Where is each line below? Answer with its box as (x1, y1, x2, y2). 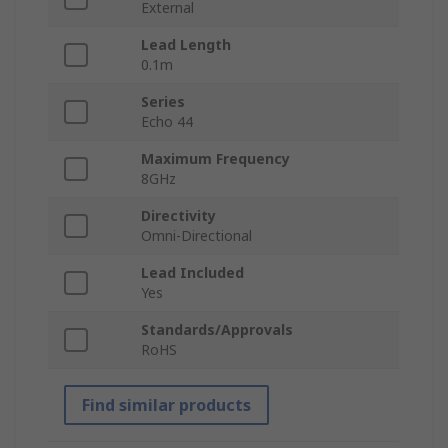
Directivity (141, 206, 216, 226)
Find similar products (82, 394, 251, 417)
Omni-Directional (141, 226, 252, 246)
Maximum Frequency (141, 149, 290, 169)
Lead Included (141, 263, 244, 283)
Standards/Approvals (141, 320, 293, 340)
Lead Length (141, 35, 231, 55)
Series (141, 92, 185, 112)
